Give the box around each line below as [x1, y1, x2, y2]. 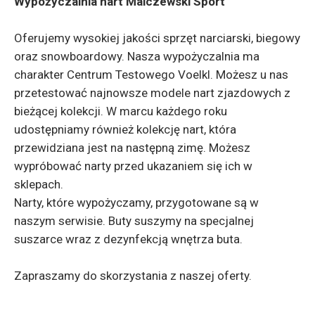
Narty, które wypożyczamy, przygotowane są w [14, 195, 259, 210]
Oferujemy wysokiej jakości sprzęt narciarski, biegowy [14, 31, 300, 45]
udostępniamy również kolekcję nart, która [14, 122, 236, 136]
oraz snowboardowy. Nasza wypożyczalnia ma [14, 49, 259, 63]
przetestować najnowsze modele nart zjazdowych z [14, 86, 290, 100]
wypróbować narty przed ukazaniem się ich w [14, 159, 252, 173]
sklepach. [14, 177, 63, 191]
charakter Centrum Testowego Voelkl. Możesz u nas [14, 67, 288, 82]
